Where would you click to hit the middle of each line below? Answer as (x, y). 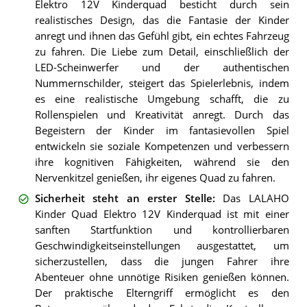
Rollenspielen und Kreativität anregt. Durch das (162, 114)
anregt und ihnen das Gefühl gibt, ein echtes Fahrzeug (162, 36)
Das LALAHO (256, 199)
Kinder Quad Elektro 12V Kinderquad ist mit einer (162, 214)
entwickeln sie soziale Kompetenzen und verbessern (162, 146)
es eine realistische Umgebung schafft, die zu (162, 99)
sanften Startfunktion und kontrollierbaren (162, 230)
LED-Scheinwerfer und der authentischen (162, 67)
